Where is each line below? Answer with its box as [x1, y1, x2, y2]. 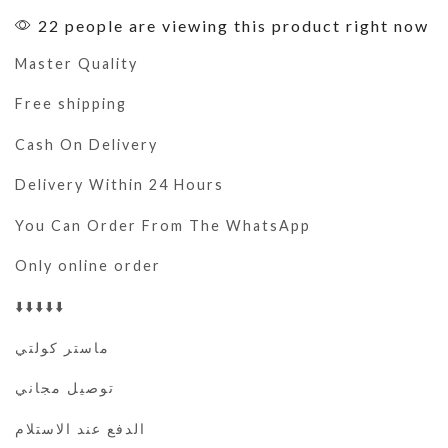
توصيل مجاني [15, 379, 115, 397]
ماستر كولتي [15, 338, 110, 356]
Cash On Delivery [15, 135, 158, 153]
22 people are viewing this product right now [33, 15, 429, 35]
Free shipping [15, 95, 127, 113]
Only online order [15, 257, 161, 275]
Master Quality [15, 54, 138, 72]
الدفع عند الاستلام [15, 419, 146, 437]
